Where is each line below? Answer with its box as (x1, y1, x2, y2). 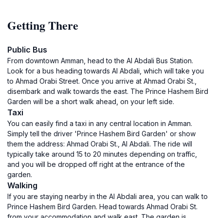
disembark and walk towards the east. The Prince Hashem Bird (7, 87, 208, 95)
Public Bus (7, 45, 47, 54)
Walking (7, 181, 37, 190)
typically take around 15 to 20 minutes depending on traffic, (7, 150, 197, 158)
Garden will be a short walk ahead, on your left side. (7, 97, 174, 106)
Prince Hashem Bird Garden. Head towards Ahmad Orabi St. (7, 202, 198, 211)
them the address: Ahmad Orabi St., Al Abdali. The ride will (7, 140, 192, 148)
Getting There (7, 17, 78, 34)
